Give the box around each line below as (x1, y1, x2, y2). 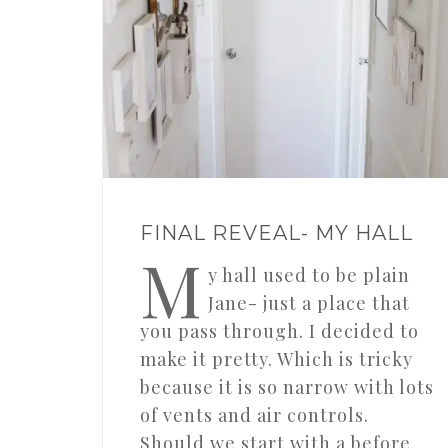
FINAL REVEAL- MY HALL (139, 221, 413, 246)
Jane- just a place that (207, 291, 410, 316)
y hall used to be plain (207, 263, 410, 288)
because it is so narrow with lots (139, 375, 434, 400)
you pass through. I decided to (139, 319, 419, 344)
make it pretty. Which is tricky (139, 347, 413, 372)
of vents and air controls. (139, 403, 369, 428)
